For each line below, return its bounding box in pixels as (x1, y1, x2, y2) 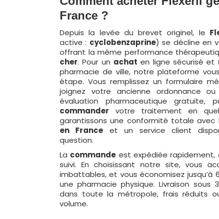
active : (60, 37, 89, 47)
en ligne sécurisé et (137, 57, 218, 67)
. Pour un (78, 57, 113, 67)
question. (60, 135, 93, 145)
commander (60, 106, 109, 116)
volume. (60, 198, 88, 209)
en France (60, 125, 104, 135)
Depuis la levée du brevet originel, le (60, 27, 210, 38)
